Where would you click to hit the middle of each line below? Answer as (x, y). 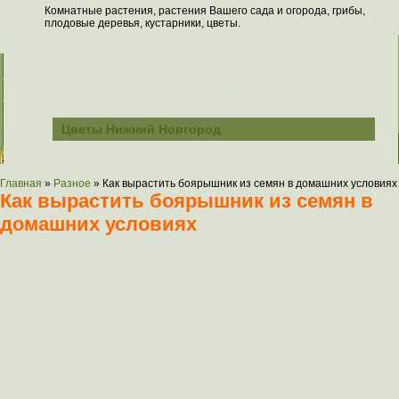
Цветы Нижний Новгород (141, 129)
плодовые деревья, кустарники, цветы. (142, 23)
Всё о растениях (151, 86)
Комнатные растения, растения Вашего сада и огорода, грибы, (205, 11)
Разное (72, 183)
